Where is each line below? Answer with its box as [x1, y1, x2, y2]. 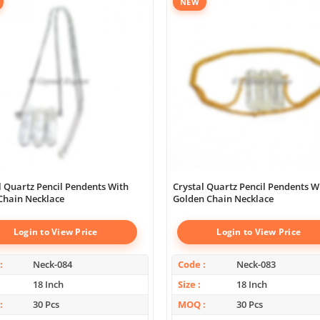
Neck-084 [33, 257, 73, 271]
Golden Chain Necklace [173, 191, 274, 205]
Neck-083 [236, 257, 276, 271]
